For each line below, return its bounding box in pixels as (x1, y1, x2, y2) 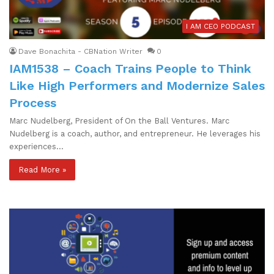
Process (9, 95, 56, 110)
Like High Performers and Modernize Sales (9, 78, 265, 93)
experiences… (9, 141, 64, 151)
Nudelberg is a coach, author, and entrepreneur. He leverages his (9, 128, 261, 138)
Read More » (18, 165, 66, 174)
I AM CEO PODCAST (186, 21, 255, 31)
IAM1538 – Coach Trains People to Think (9, 61, 251, 76)
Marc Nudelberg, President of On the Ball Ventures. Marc (9, 116, 229, 125)
